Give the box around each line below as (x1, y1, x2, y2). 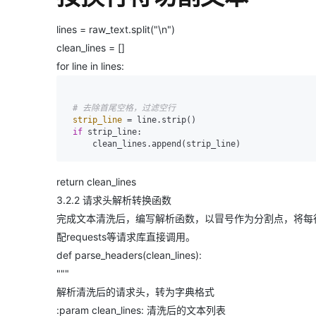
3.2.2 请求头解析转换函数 (56, 193, 171, 206)
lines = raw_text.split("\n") (56, 23, 175, 35)
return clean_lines (56, 175, 136, 188)
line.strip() (132, 114, 196, 125)
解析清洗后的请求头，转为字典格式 (56, 285, 214, 298)
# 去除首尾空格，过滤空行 (73, 102, 176, 113)
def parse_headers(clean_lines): (56, 248, 202, 261)
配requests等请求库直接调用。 (56, 230, 195, 243)
